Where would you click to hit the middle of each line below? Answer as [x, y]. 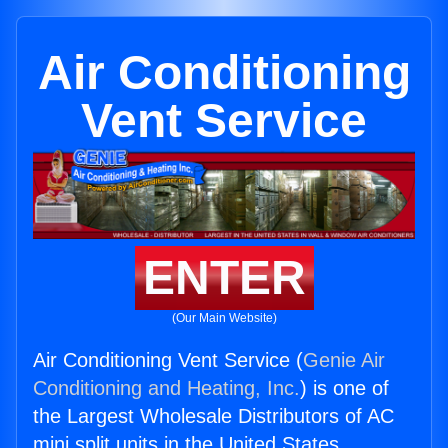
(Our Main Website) [224, 318]
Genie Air [344, 360]
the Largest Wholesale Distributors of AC [213, 416]
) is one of [344, 388]
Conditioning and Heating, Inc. [166, 388]
